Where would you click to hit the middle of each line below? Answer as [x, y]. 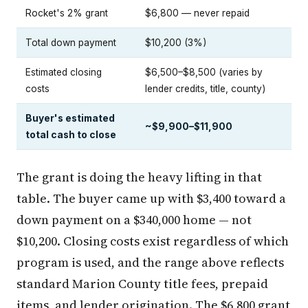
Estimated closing [64, 72]
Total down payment [71, 42]
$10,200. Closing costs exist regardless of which [153, 241]
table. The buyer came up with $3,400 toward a [151, 198]
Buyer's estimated [70, 118]
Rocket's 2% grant [67, 13]
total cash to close [71, 134]
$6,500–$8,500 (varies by [204, 72]
